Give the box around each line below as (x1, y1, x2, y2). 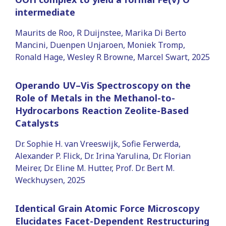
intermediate (15, 6, 75, 18)
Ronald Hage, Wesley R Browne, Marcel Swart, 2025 (15, 51, 210, 63)
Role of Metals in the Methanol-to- (15, 91, 175, 104)
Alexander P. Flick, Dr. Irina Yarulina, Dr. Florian (15, 150, 191, 161)
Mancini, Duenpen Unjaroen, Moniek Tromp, (15, 39, 185, 50)
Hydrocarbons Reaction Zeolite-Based (15, 104, 189, 117)
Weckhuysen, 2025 (15, 174, 85, 186)
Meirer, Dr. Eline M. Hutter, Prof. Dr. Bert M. (15, 162, 175, 174)
